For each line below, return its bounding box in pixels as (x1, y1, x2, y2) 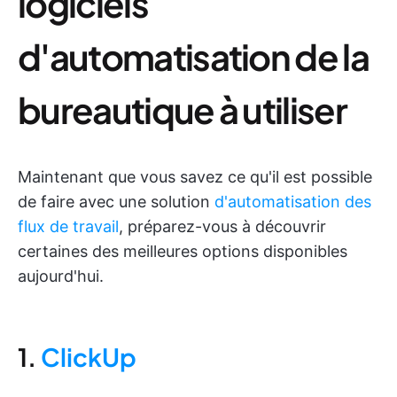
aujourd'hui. (18, 267, 104, 285)
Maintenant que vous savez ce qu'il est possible (18, 167, 372, 186)
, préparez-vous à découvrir (119, 217, 326, 236)
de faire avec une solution (18, 192, 214, 211)
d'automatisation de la (18, 34, 370, 79)
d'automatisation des (214, 192, 371, 211)
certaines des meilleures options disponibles (18, 242, 347, 261)
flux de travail (18, 217, 119, 236)
